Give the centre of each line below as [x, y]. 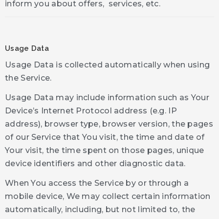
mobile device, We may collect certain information [108, 196]
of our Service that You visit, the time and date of [105, 137]
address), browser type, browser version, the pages [109, 124]
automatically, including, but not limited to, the [100, 209]
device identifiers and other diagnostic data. [95, 163]
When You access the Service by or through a [97, 183]
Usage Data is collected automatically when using [108, 65]
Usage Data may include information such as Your [107, 97]
